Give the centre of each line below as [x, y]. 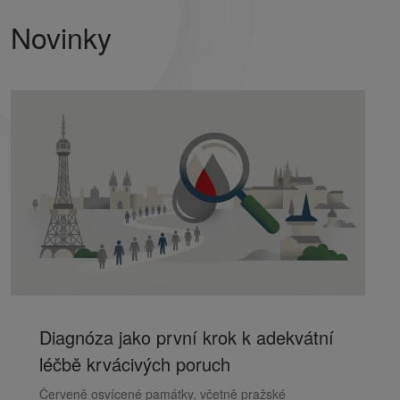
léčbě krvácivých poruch [135, 364]
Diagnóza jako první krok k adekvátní [187, 337]
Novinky [61, 37]
